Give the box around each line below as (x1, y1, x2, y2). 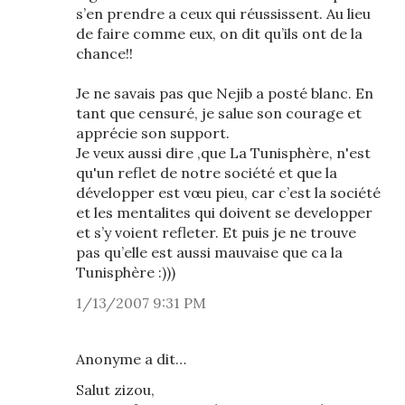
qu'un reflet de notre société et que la (76, 164, 337, 182)
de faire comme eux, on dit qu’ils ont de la (76, 24, 363, 42)
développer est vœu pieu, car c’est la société (76, 184, 381, 202)
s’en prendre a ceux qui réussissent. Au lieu (76, 5, 371, 23)
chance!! (76, 44, 133, 62)
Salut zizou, (76, 381, 155, 399)
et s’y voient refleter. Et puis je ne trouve (76, 223, 356, 241)
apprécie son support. (76, 124, 230, 142)
